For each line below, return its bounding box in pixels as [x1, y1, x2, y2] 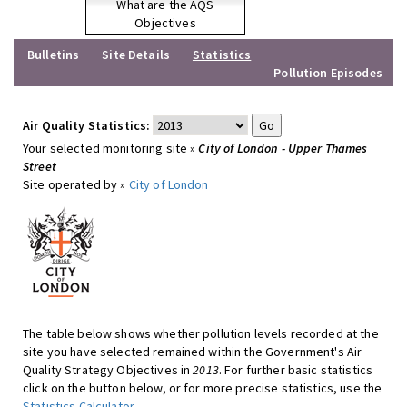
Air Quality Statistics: [23, 117, 151, 134]
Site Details [102, 46, 170, 63]
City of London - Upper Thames [198, 140, 368, 156]
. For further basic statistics [218, 362, 373, 378]
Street [23, 158, 56, 174]
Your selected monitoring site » [23, 140, 199, 156]
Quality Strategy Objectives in [23, 362, 194, 378]
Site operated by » [23, 176, 129, 193]
